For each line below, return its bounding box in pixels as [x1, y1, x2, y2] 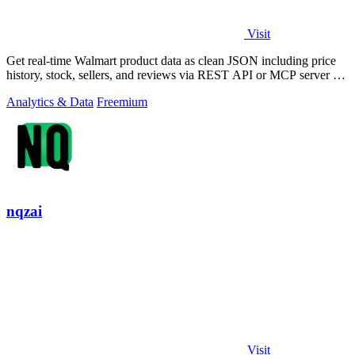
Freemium [97, 94, 147, 109]
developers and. [6, 82, 85, 96]
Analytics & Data [6, 94, 94, 109]
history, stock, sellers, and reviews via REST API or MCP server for [6, 67, 347, 82]
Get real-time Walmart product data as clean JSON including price [6, 53, 336, 67]
